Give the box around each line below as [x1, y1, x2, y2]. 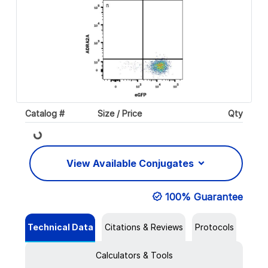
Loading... [7, 127, 41, 161]
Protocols [194, 222, 234, 233]
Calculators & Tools [95, 250, 173, 261]
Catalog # [25, 108, 65, 118]
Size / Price [98, 108, 142, 118]
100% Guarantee [165, 191, 243, 203]
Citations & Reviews [104, 222, 183, 233]
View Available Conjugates [66, 157, 196, 170]
